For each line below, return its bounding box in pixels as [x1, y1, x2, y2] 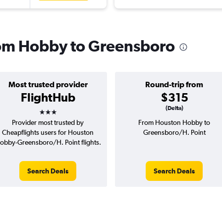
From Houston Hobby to [138, 118, 210, 127]
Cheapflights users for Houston [2, 128, 94, 137]
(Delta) [165, 105, 183, 112]
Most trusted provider [8, 80, 88, 89]
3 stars [38, 102, 75, 116]
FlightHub [20, 90, 75, 105]
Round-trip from [145, 80, 203, 89]
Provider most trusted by [12, 118, 84, 127]
